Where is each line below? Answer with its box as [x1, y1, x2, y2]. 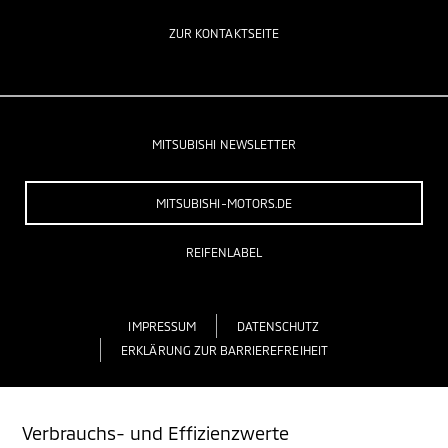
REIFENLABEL [185, 244, 263, 259]
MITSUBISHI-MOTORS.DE [156, 195, 292, 210]
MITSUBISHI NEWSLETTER [151, 136, 297, 151]
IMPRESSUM [128, 318, 196, 333]
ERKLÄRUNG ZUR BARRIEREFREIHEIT [121, 342, 328, 357]
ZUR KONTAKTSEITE [169, 25, 279, 40]
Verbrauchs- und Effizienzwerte [22, 422, 289, 444]
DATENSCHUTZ [236, 318, 320, 333]
